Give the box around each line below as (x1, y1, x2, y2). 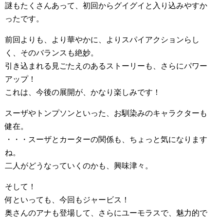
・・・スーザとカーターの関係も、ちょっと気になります (5, 135, 207, 144)
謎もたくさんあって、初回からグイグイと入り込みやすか (5, 1, 207, 10)
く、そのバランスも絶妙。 (5, 49, 98, 57)
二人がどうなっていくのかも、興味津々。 (5, 162, 153, 170)
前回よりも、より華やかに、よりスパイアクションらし (5, 36, 200, 44)
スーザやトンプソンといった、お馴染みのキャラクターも (5, 109, 207, 118)
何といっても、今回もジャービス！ (5, 196, 129, 204)
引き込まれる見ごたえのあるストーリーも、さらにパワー (5, 62, 207, 71)
